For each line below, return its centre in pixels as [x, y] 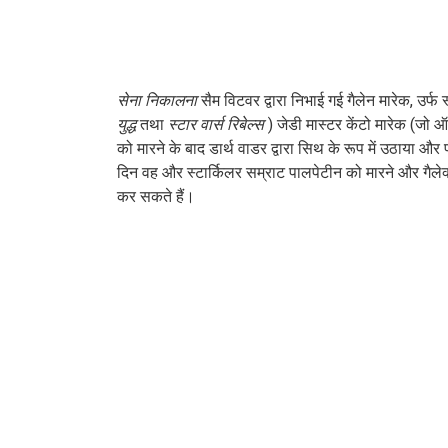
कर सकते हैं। [156, 196]
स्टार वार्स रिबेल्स [216, 124]
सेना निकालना [157, 100]
